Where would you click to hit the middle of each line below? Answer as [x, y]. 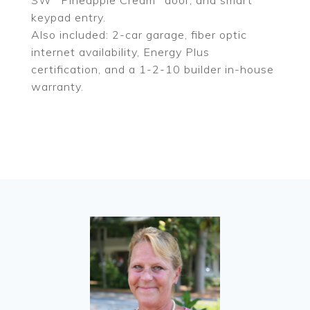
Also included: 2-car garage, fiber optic [139, 35]
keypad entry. [69, 17]
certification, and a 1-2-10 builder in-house [153, 69]
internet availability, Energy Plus [120, 52]
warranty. [57, 86]
